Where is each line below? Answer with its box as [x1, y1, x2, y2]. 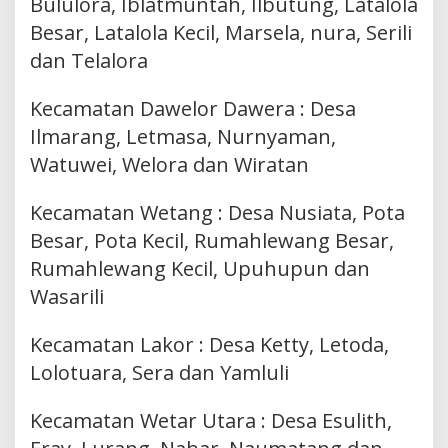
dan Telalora [30, 47, 148, 75]
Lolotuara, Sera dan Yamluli [30, 359, 289, 387]
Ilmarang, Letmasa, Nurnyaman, [30, 123, 336, 151]
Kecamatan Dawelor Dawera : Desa [30, 95, 356, 123]
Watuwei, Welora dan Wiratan [30, 151, 309, 179]
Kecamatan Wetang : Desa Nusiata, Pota [30, 199, 405, 227]
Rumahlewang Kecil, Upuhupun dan [30, 255, 370, 283]
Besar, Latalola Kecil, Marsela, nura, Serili [30, 19, 412, 47]
